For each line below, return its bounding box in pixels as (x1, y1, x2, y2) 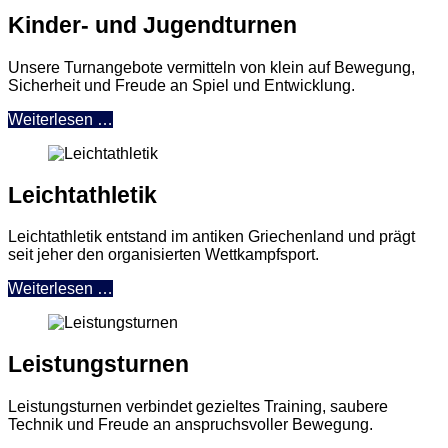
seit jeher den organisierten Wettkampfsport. (8, 246, 319, 263)
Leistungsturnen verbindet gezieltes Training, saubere (8, 397, 388, 415)
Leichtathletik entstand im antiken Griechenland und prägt (8, 228, 415, 245)
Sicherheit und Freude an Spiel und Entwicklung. (8, 76, 355, 94)
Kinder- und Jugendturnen (8, 12, 297, 39)
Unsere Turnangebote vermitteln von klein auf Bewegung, (8, 58, 415, 76)
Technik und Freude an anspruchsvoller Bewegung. (8, 415, 373, 433)
